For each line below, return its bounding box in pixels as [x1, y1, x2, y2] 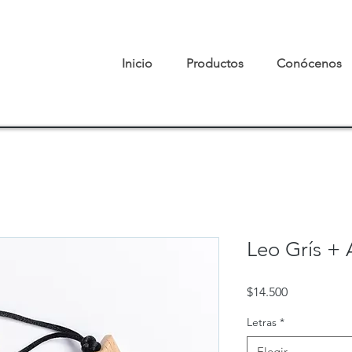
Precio [287, 284, 322, 299]
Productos [185, 56, 244, 71]
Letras [247, 315, 277, 330]
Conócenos [276, 56, 342, 71]
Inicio [122, 56, 152, 71]
